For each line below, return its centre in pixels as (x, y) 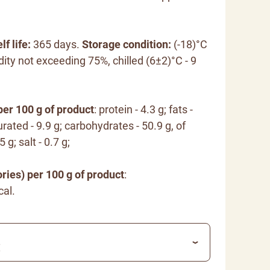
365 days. (57, 45)
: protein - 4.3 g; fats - (143, 110)
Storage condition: (127, 45)
